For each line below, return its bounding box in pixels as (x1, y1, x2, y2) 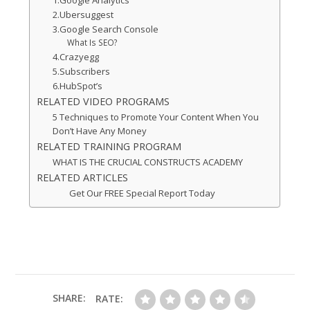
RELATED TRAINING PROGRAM (37, 140, 182, 154)
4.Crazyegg (53, 51, 100, 64)
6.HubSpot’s (53, 80, 103, 93)
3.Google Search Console (53, 23, 159, 36)
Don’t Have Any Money (53, 125, 147, 138)
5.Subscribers (53, 65, 111, 78)
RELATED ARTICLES (37, 171, 129, 185)
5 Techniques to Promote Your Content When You (53, 111, 259, 124)
